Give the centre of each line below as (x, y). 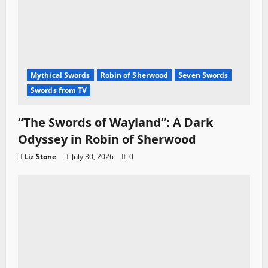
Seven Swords (203, 75)
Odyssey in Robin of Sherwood (107, 139)
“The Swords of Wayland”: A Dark (115, 123)
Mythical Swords (60, 75)
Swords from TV (59, 90)
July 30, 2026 (93, 157)
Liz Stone (40, 157)
